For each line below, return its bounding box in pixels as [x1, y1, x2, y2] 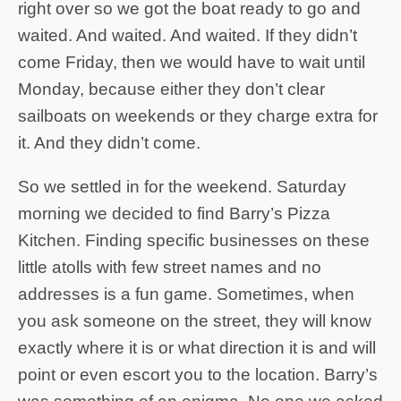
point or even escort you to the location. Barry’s [18, 365, 378, 385]
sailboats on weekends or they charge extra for [18, 107, 378, 126]
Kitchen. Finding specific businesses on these [18, 231, 370, 251]
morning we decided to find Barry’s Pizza [18, 204, 330, 224]
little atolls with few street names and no [18, 258, 321, 277]
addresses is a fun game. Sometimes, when [18, 285, 354, 304]
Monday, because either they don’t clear [18, 80, 325, 99]
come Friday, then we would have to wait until [18, 53, 365, 73]
